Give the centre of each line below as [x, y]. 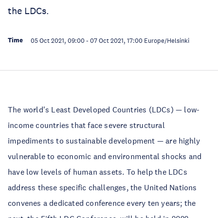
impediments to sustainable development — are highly [104, 141]
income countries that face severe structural [86, 125]
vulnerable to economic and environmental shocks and [105, 156]
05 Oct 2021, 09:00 [58, 41]
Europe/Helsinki [167, 41]
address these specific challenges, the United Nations [102, 187]
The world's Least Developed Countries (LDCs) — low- [104, 109]
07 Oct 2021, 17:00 [116, 41]
